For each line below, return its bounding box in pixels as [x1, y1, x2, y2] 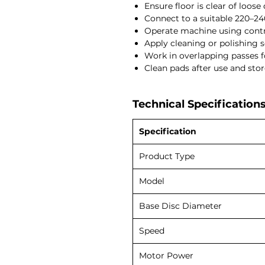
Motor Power [139, 250, 193, 261]
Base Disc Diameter [139, 200, 222, 211]
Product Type [139, 150, 195, 161]
